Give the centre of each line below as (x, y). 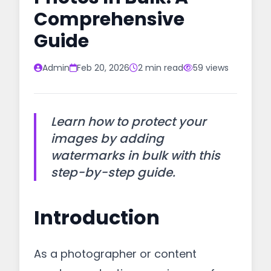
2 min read (161, 68)
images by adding (107, 139)
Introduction (97, 217)
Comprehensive (109, 19)
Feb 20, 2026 (103, 68)
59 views (211, 68)
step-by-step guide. (113, 172)
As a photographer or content (115, 254)
